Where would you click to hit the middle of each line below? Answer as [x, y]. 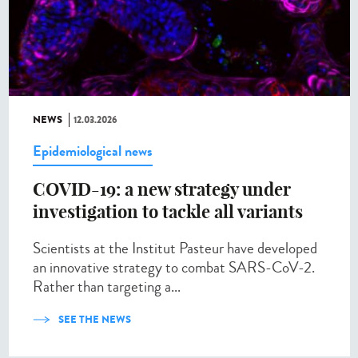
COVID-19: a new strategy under [162, 189]
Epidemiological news [93, 151]
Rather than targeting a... [107, 286]
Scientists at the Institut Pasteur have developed [175, 248]
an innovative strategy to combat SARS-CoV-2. [174, 267]
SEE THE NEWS [95, 319]
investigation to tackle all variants [168, 211]
